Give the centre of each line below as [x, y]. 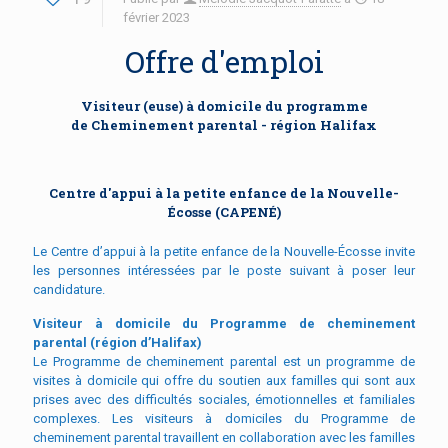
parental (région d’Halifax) [117, 342]
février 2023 [156, 17]
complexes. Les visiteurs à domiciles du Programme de [224, 418]
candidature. [69, 289]
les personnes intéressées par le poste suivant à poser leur [224, 270]
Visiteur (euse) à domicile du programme [224, 105]
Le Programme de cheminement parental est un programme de [224, 361]
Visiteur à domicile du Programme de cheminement [224, 323]
